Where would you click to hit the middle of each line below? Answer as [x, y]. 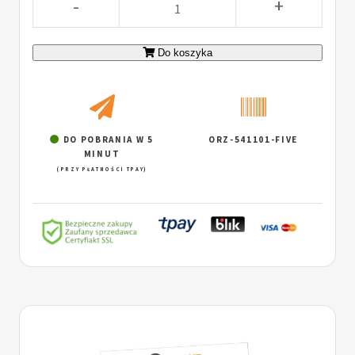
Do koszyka [185, 53]
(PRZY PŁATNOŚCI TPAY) [102, 169]
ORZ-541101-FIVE [253, 139]
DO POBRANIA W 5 [107, 139]
